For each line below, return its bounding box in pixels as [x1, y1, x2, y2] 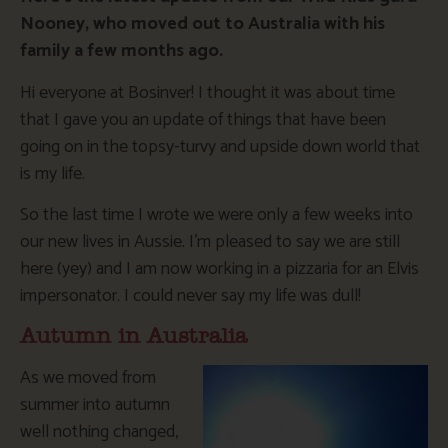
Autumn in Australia [20, 326, 247, 348]
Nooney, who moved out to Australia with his [20, 9, 385, 40]
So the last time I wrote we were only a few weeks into [20, 200, 413, 231]
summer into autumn [20, 390, 170, 421]
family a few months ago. [20, 36, 223, 67]
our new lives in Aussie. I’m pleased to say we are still [20, 227, 400, 258]
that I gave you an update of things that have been [20, 104, 386, 135]
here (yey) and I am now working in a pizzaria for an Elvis [20, 254, 419, 285]
